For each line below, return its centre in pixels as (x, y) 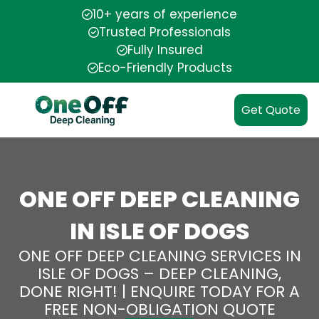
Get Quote (271, 110)
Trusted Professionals (165, 32)
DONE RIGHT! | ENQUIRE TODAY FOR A (159, 292)
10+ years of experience (165, 14)
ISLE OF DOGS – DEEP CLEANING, (159, 274)
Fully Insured (165, 50)
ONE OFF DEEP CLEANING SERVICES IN (159, 256)
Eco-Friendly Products (165, 68)
